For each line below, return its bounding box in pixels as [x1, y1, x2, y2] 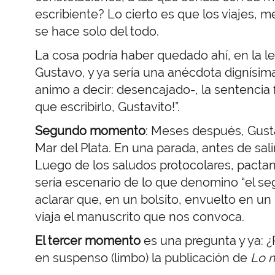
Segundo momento [35, 123, 145, 138]
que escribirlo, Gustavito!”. [35, 99, 180, 114]
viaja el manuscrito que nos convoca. [35, 209, 244, 224]
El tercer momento [35, 233, 141, 248]
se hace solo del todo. [35, 23, 159, 39]
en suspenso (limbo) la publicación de [35, 250, 250, 265]
